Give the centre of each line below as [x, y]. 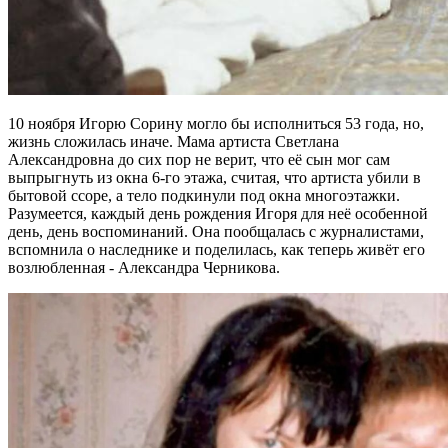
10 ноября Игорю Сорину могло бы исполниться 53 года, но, [216, 124]
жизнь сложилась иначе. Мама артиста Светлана [173, 142]
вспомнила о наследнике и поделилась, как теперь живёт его [216, 250]
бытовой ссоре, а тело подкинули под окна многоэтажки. [204, 196]
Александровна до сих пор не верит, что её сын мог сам [199, 160]
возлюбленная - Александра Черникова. [144, 268]
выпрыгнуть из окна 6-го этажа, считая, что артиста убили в [214, 178]
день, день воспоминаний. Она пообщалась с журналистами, [216, 232]
